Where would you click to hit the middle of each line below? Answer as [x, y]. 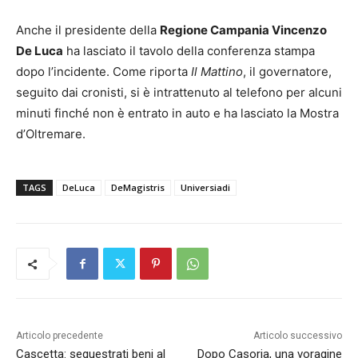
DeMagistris [138, 188]
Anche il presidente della [88, 30]
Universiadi [205, 188]
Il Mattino [217, 72]
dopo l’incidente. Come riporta [103, 72]
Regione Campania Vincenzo [243, 30]
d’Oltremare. [51, 134]
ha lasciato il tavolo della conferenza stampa [189, 51]
